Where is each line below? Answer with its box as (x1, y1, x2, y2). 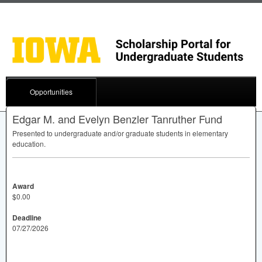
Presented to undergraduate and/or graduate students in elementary (12, 127, 228, 138)
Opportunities (30, 86, 73, 96)
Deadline (12, 212, 42, 223)
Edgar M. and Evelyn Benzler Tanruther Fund (12, 111, 222, 126)
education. (12, 138, 46, 149)
